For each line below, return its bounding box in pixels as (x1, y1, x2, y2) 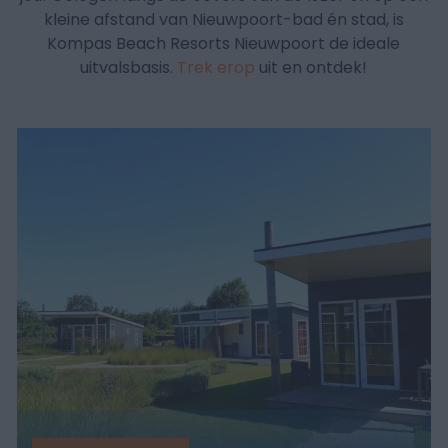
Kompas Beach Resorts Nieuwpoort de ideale (47, 32, 401, 56)
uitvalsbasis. (80, 56, 178, 80)
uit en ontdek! (255, 56, 368, 80)
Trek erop (177, 56, 256, 80)
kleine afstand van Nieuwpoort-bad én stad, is (43, 8, 404, 32)
